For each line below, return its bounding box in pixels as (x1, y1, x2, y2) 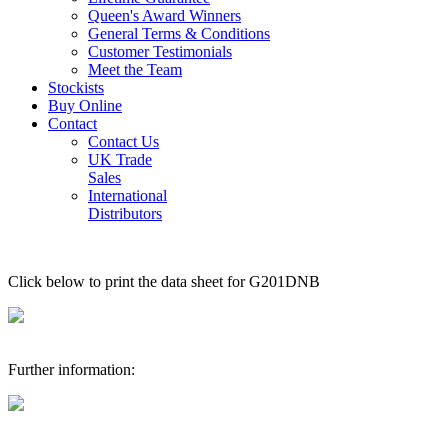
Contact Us (88, 133, 159, 150)
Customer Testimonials (88, 43, 232, 60)
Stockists (48, 79, 104, 96)
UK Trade (88, 151, 152, 168)
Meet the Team (88, 61, 182, 78)
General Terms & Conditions (88, 25, 270, 42)
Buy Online (48, 97, 122, 114)
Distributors (88, 205, 162, 222)
